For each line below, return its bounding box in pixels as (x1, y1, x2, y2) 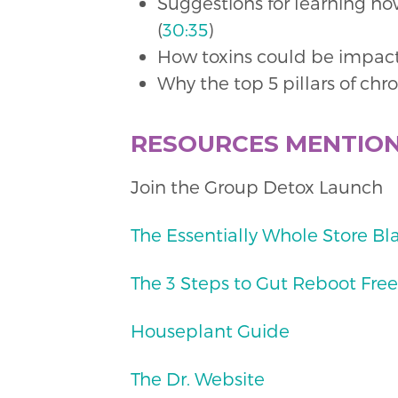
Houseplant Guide (130, 319, 290, 341)
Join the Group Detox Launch (130, 175, 383, 197)
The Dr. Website (130, 367, 265, 389)
